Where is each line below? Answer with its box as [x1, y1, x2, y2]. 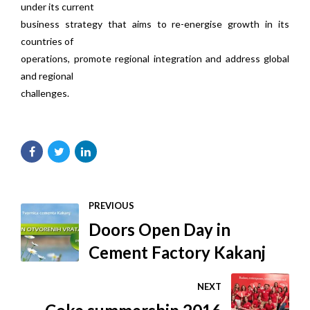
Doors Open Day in [89, 219, 230, 239]
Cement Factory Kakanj [89, 241, 266, 262]
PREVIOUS [89, 200, 134, 212]
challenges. [21, 87, 69, 100]
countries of [21, 35, 73, 48]
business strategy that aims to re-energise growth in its [21, 18, 289, 30]
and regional [21, 70, 73, 82]
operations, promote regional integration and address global [21, 53, 289, 65]
